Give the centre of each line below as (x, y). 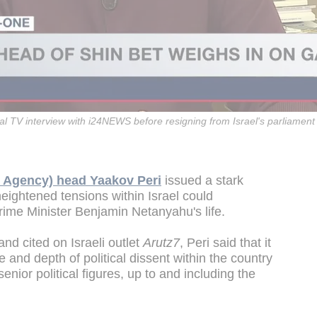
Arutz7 (161, 242)
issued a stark (202, 180)
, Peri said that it (225, 242)
